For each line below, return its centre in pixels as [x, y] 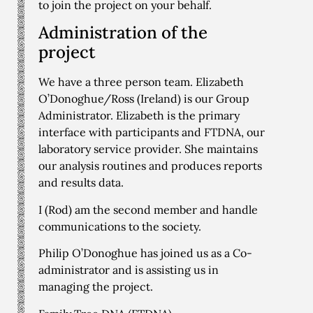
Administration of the [123, 33]
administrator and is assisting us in [129, 270]
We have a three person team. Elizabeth [141, 82]
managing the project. [96, 287]
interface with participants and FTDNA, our [152, 132]
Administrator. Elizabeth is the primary [139, 116]
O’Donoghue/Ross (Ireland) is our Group [144, 99]
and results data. [81, 183]
